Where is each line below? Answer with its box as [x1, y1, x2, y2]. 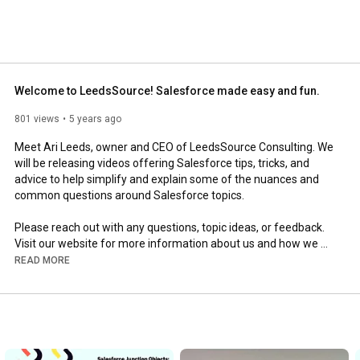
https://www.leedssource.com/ [128, 252, 284, 266]
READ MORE [14, 254, 70, 266]
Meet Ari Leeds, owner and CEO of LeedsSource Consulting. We [14, 140, 333, 153]
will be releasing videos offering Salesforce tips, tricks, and [14, 156, 309, 170]
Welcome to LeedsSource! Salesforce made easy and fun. [14, 84, 320, 97]
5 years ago [69, 112, 121, 125]
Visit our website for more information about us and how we [14, 236, 318, 250]
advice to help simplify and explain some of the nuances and [14, 172, 319, 186]
